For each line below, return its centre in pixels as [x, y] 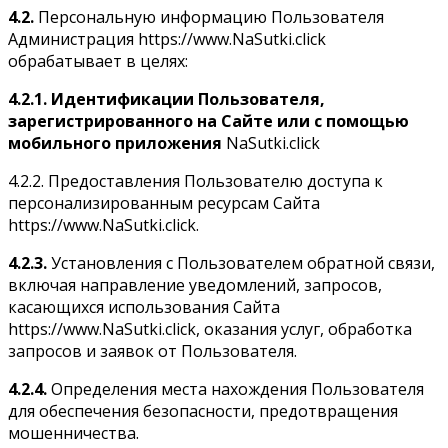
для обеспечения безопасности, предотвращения [203, 410]
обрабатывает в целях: [98, 60]
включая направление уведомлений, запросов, [195, 284]
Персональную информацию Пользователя [209, 16]
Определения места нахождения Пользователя [235, 388]
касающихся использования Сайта [144, 306]
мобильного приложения [117, 142]
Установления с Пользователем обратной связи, [241, 262]
